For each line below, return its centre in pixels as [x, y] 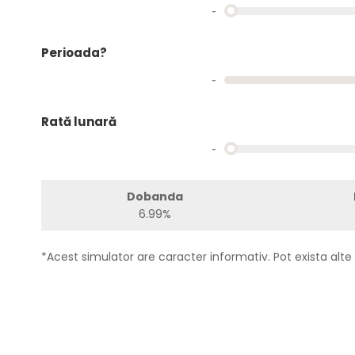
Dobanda [155, 197]
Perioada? [74, 53]
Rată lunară [79, 122]
